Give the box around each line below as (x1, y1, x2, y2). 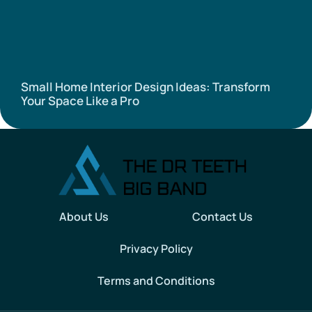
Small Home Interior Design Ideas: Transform (21, 78, 270, 95)
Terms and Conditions (97, 272, 215, 288)
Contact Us (192, 208, 253, 224)
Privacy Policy (119, 240, 193, 256)
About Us (59, 208, 109, 224)
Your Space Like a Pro (21, 92, 139, 109)
